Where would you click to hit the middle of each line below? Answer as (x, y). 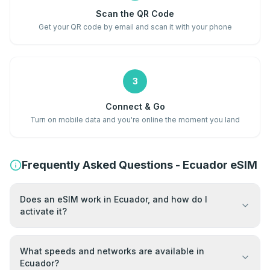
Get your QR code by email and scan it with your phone (135, 27)
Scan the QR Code (135, 14)
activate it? (43, 211)
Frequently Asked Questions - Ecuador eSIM (140, 165)
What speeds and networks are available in (112, 251)
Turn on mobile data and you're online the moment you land (135, 120)
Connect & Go (135, 106)
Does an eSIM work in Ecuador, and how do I (114, 199)
